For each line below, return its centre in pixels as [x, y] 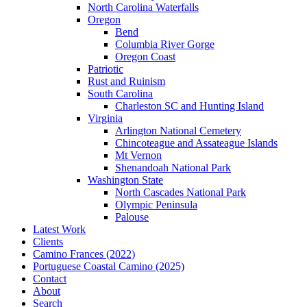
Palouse [132, 217]
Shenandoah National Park [173, 167]
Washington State [125, 180]
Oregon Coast [145, 56]
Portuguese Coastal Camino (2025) [109, 266]
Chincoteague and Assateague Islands [196, 143]
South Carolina [120, 93]
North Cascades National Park [181, 192]
